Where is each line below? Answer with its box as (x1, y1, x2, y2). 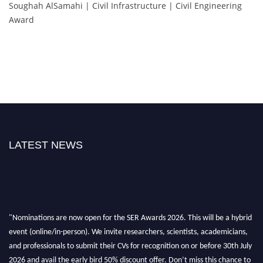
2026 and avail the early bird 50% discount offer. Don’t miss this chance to (9, 251, 251, 261)
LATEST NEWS (9, 139, 83, 151)
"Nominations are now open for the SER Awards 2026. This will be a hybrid (9, 209, 252, 218)
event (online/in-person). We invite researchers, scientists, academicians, (9, 223, 248, 232)
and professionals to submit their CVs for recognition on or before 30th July (9, 237, 252, 247)
